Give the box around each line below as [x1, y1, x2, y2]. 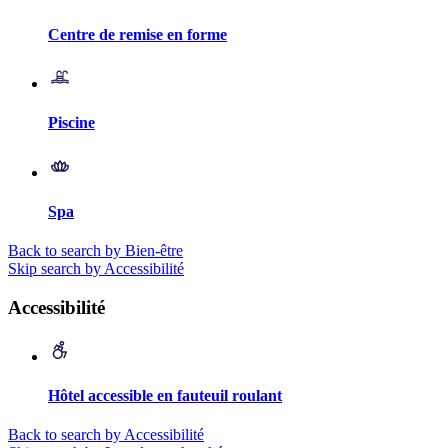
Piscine [48, 114, 95, 132]
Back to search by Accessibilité [8, 426, 204, 444]
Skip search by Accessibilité [8, 260, 184, 278]
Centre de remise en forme [48, 25, 227, 43]
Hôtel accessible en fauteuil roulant [48, 386, 282, 404]
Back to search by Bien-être [8, 242, 183, 260]
